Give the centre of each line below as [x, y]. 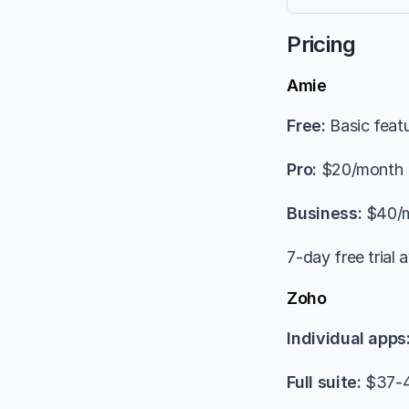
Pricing [321, 44]
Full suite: [324, 382]
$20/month [360, 169]
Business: [325, 213]
